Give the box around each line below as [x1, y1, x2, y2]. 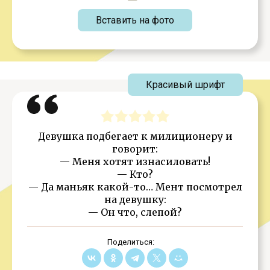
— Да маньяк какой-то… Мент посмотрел [28, 181, 242, 193]
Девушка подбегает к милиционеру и [37, 130, 233, 142]
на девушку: [104, 193, 166, 206]
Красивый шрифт [146, 79, 225, 90]
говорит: [112, 143, 158, 155]
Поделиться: [107, 237, 154, 246]
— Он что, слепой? [88, 206, 182, 218]
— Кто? [117, 168, 153, 180]
